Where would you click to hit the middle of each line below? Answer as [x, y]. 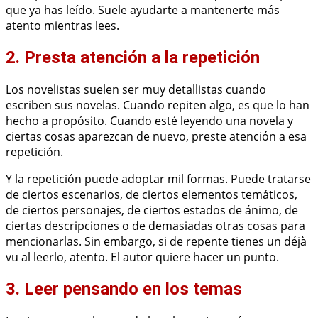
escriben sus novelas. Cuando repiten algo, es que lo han [158, 105]
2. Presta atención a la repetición [133, 58]
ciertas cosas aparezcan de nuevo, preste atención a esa [156, 137]
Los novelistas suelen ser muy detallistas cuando [136, 90]
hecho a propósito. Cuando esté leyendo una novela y [149, 121]
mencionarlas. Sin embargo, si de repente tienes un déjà [156, 242]
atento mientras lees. [62, 26]
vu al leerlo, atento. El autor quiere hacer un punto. [142, 257]
